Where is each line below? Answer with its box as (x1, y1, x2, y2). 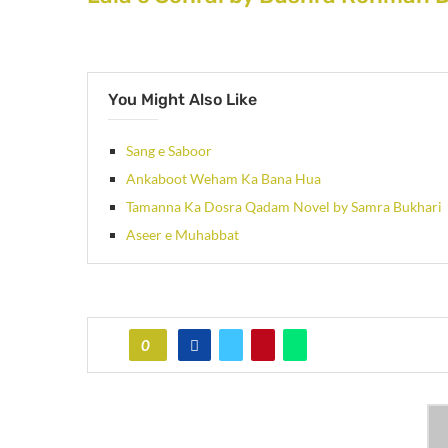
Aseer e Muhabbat (126, 225, 239, 243)
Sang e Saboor (126, 141, 212, 159)
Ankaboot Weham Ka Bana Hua (126, 169, 321, 187)
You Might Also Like (108, 89, 257, 109)
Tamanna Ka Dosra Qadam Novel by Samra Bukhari (126, 197, 442, 215)
